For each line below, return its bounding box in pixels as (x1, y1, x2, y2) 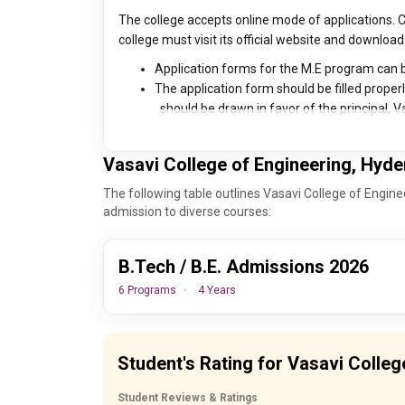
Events (350, 331, 390, 345)
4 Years (198, 284, 236, 297)
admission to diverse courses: (103, 204, 271, 219)
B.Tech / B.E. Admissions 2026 (118, 256, 369, 278)
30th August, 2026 (145, 371, 250, 385)
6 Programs (118, 284, 176, 297)
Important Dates (145, 331, 242, 345)
